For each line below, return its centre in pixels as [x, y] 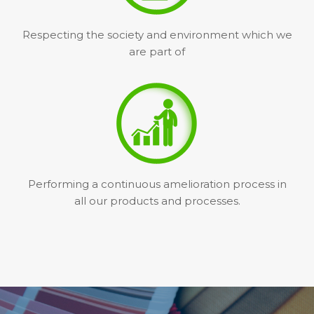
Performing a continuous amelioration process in [157, 184]
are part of [157, 52]
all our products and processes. [157, 201]
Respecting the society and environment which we [157, 35]
